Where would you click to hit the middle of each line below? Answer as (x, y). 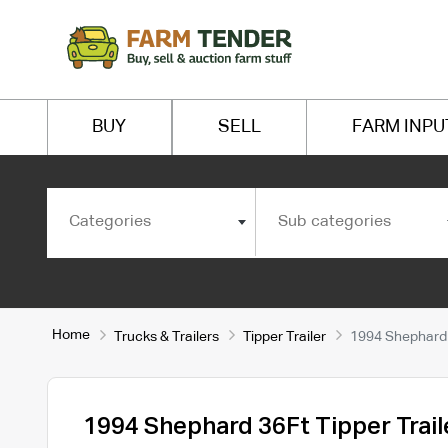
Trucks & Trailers (166, 336)
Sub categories (334, 221)
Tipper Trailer (284, 336)
